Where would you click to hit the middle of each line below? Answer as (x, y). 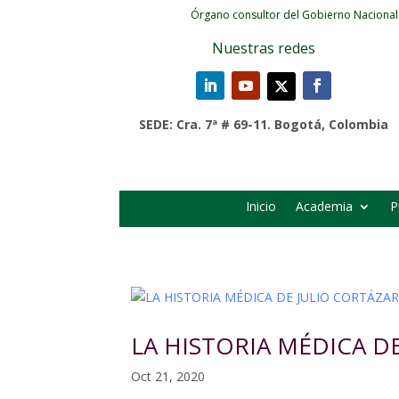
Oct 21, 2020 (168, 377)
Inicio (261, 207)
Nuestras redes (263, 48)
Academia (324, 207)
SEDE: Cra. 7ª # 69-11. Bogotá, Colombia (263, 124)
